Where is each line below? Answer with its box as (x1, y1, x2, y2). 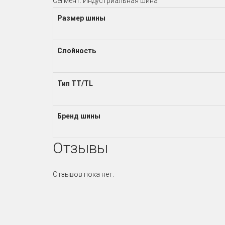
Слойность (57, 46, 96, 55)
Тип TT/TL (57, 79, 93, 87)
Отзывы (52, 139, 108, 157)
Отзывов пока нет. (52, 170, 114, 178)
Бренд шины (57, 111, 100, 120)
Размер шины (57, 14, 105, 22)
